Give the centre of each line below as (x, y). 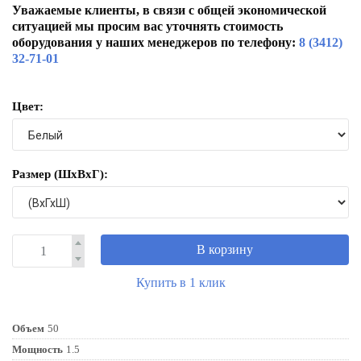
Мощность (37, 349)
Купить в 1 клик (180, 282)
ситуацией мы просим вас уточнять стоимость (147, 26)
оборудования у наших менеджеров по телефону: (156, 42)
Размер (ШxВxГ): (60, 174)
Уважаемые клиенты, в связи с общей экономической (169, 10)
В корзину (224, 249)
